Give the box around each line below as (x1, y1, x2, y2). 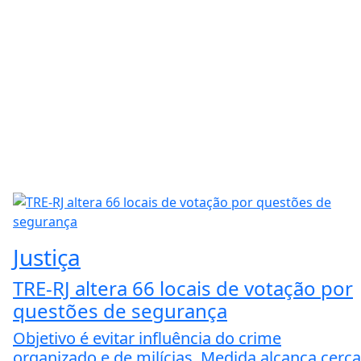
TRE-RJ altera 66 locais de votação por (13, 274, 353, 301)
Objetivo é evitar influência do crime (13, 326, 281, 349)
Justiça (13, 241, 81, 272)
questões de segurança (13, 297, 227, 324)
